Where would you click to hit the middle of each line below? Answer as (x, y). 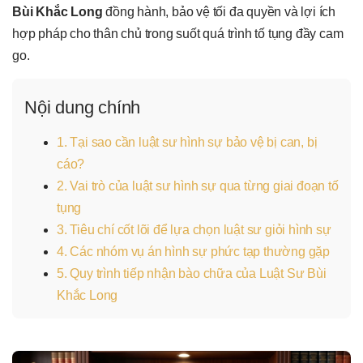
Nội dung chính (83, 107)
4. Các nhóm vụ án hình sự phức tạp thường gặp (193, 251)
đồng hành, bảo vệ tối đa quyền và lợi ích (219, 12)
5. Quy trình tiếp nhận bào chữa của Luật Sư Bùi (192, 273)
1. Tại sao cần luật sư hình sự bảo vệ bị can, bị (187, 142)
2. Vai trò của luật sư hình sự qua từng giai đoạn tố (198, 186)
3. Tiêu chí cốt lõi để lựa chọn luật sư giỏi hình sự (194, 229)
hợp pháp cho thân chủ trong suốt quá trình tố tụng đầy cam (178, 34)
